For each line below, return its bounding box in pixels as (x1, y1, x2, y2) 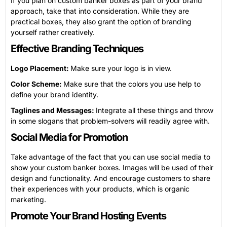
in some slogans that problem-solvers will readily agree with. (11, 116, 210, 125)
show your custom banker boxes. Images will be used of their (11, 163, 213, 172)
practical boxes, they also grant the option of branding (11, 17, 192, 26)
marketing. (11, 195, 46, 204)
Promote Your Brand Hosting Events (11, 209, 166, 222)
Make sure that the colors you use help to (63, 79, 201, 88)
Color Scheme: (11, 79, 63, 88)
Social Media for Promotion (11, 131, 128, 143)
